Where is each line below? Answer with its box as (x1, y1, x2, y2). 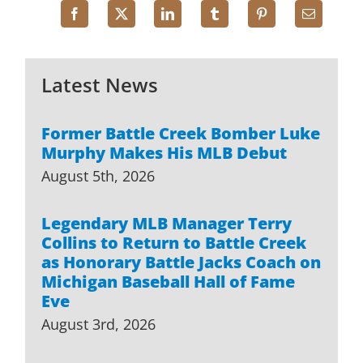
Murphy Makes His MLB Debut (41, 141, 288, 164)
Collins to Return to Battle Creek (41, 231, 307, 254)
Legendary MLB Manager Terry (41, 211, 293, 234)
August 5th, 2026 (41, 165, 156, 186)
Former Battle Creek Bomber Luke (41, 122, 321, 144)
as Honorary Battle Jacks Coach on (41, 250, 322, 273)
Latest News (41, 70, 159, 98)
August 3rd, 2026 (41, 314, 156, 334)
